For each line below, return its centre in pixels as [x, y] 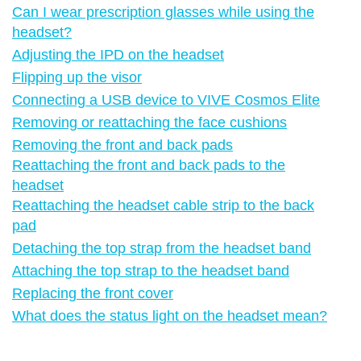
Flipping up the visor [77, 77]
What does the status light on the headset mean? [170, 315]
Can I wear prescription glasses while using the [163, 12]
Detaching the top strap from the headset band [162, 248]
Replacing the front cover [93, 293]
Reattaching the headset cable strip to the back [163, 205]
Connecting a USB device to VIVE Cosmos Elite [166, 100]
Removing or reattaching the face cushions [149, 122]
